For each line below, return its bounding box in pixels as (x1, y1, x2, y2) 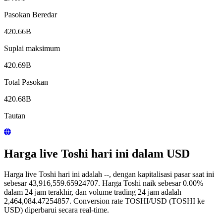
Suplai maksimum (4, 44, 60, 53)
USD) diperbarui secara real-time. (4, 206, 109, 215)
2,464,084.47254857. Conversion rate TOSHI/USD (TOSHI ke (4, 197, 205, 206)
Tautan (4, 111, 25, 120)
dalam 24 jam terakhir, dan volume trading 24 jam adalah (4, 188, 181, 197)
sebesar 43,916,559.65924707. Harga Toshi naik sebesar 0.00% (4, 179, 203, 188)
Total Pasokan (4, 77, 48, 86)
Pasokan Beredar (4, 10, 57, 19)
